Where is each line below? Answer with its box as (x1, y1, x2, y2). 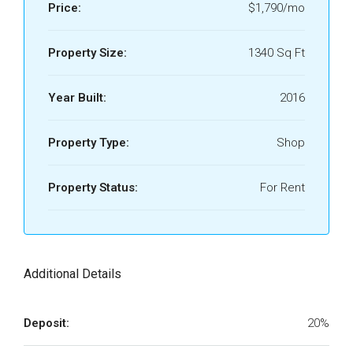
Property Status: (48, 180, 138, 195)
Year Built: (48, 91, 106, 105)
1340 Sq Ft (248, 46, 305, 60)
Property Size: (48, 46, 127, 60)
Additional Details (24, 266, 121, 281)
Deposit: (24, 316, 69, 330)
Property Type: (48, 136, 129, 150)
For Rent (260, 180, 305, 195)
